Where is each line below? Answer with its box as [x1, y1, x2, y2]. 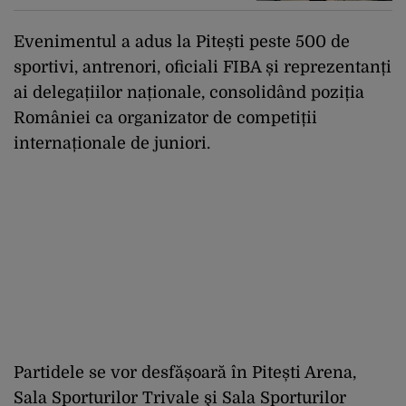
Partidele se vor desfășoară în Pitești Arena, [14, 362, 356, 382]
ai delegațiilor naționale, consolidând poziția [14, 82, 364, 101]
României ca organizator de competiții [14, 108, 317, 127]
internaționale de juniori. [14, 133, 210, 152]
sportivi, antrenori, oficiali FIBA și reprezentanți [14, 57, 391, 76]
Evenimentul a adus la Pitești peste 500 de [14, 32, 350, 51]
